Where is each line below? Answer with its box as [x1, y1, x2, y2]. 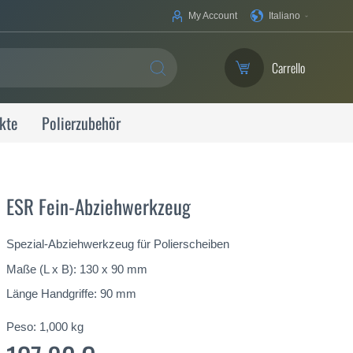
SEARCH [153, 67, 196, 90]
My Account [188, 10, 237, 21]
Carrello [272, 58, 305, 77]
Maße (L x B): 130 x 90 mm [6, 262, 147, 276]
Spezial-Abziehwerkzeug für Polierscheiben [6, 237, 229, 251]
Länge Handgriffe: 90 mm [6, 287, 136, 301]
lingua [248, 35, 275, 46]
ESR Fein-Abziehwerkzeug [6, 191, 191, 221]
